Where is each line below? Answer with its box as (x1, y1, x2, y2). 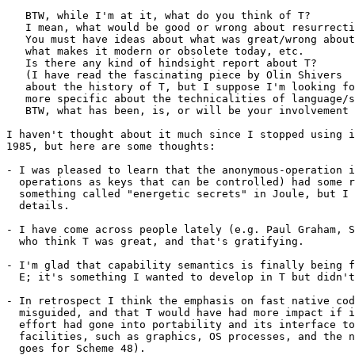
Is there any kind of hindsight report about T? (6, 57, 317, 70)
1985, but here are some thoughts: (6, 140, 216, 153)
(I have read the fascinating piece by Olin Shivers (6, 69, 342, 82)
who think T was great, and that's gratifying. (6, 235, 304, 248)
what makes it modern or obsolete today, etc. (6, 45, 304, 58)
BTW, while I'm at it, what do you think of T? (6, 10, 311, 22)
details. (6, 200, 70, 212)
